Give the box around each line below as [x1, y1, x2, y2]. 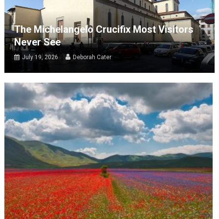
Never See [14, 36, 61, 48]
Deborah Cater [72, 54, 111, 61]
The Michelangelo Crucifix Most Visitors [14, 23, 194, 36]
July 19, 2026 [22, 54, 58, 61]
